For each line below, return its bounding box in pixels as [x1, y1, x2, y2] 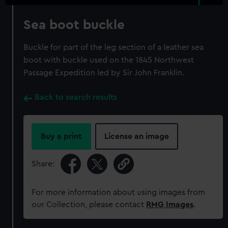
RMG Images [146, 201, 194, 209]
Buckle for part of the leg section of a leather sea [23, 43, 204, 51]
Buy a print [41, 132, 82, 140]
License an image [104, 132, 169, 140]
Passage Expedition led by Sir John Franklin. [23, 69, 185, 77]
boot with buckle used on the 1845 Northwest [23, 56, 194, 64]
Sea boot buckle [23, 18, 125, 32]
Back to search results [35, 93, 118, 101]
